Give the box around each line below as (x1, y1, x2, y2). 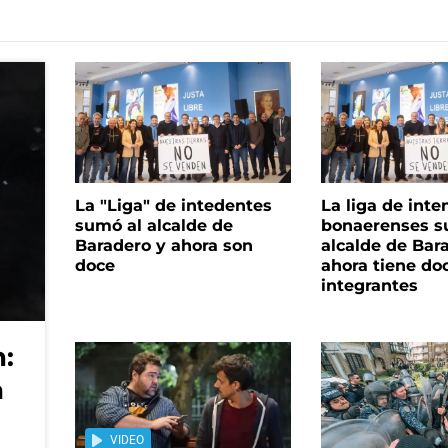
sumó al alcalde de (74, 247, 233, 267)
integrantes (321, 307, 419, 327)
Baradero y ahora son (74, 267, 253, 287)
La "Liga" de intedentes (74, 227, 272, 247)
